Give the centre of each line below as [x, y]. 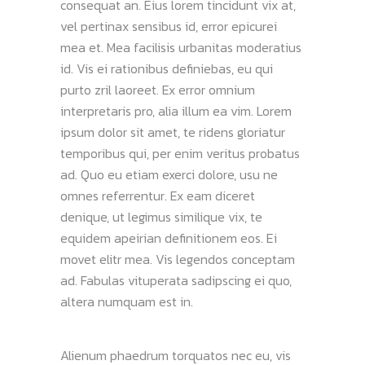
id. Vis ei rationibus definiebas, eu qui [167, 68]
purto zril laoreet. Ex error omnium [158, 90]
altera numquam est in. [127, 301]
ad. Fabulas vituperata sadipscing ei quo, [176, 280]
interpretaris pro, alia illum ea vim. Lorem [176, 111]
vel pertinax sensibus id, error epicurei [169, 26]
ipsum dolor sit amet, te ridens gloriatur [173, 132]
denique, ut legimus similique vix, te [161, 217]
